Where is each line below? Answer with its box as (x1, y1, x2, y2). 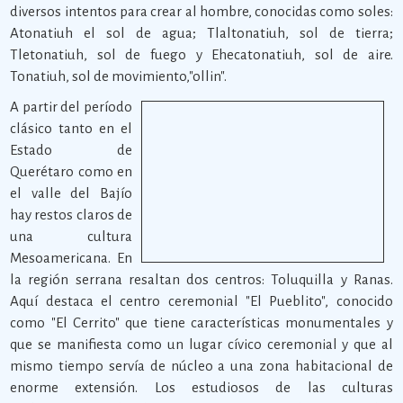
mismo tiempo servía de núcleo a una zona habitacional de (10, 358, 393, 373)
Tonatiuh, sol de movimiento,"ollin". (10, 68, 228, 84)
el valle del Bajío (10, 185, 132, 201)
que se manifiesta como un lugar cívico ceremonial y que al (10, 336, 393, 352)
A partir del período (10, 99, 132, 114)
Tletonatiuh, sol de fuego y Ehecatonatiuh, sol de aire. (10, 47, 393, 62)
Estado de (10, 142, 132, 157)
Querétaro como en (10, 164, 132, 179)
